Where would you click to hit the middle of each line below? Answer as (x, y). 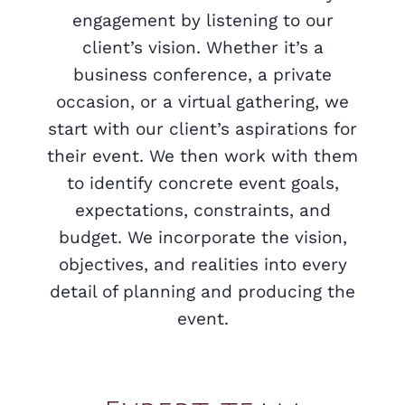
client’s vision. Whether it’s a (202, 47)
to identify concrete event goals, (202, 183)
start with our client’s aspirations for (202, 129)
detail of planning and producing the (202, 292)
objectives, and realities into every (202, 264)
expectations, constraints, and (202, 210)
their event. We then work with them (202, 156)
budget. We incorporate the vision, (202, 237)
